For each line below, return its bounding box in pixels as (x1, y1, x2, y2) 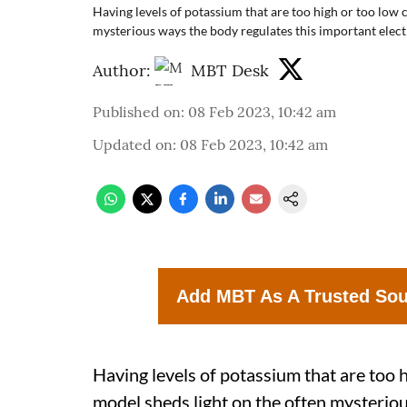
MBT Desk (191, 59, 269, 81)
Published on (93, 103, 181, 121)
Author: (93, 59, 151, 81)
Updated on (93, 135, 173, 154)
